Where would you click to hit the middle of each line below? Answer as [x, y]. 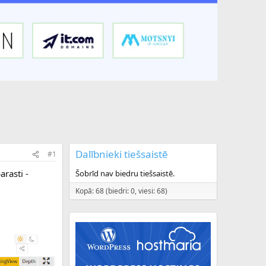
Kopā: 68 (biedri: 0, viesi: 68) [121, 191]
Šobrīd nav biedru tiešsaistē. [125, 174]
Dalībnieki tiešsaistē [122, 154]
